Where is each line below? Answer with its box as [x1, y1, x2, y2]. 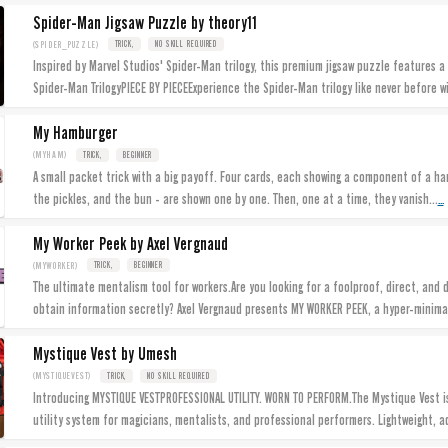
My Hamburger [32, 123, 118, 144]
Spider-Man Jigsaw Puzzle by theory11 [32, 12, 257, 33]
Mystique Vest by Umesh [32, 344, 177, 365]
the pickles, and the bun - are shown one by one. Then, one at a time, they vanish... [32, 190, 438, 207]
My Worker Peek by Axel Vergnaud [32, 233, 228, 254]
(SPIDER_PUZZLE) [32, 38, 100, 50]
